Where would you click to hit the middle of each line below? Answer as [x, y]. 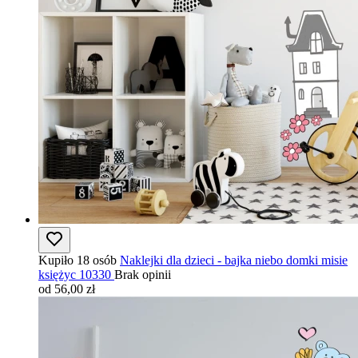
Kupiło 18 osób [78, 260]
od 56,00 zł [67, 289]
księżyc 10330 [75, 274]
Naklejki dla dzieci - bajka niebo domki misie [234, 260]
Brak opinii [143, 274]
